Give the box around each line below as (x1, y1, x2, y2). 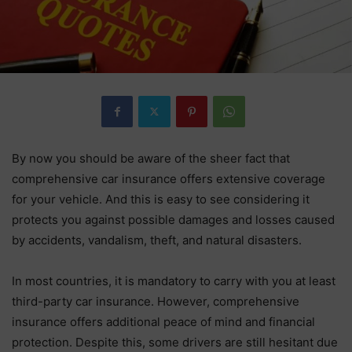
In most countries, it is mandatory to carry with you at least (12, 273, 335, 288)
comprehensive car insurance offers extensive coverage (12, 170, 325, 186)
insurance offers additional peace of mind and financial (12, 313, 315, 329)
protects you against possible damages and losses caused (12, 211, 335, 227)
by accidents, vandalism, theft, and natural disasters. (12, 232, 302, 247)
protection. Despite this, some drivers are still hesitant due (12, 334, 338, 350)
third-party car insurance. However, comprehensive (12, 293, 299, 309)
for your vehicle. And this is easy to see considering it (12, 191, 310, 207)
